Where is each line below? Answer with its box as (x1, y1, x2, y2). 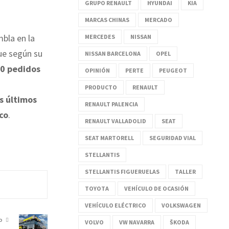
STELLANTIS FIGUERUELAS (85, 167, 159, 175)
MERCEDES (85, 32, 115, 40)
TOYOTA (85, 184, 109, 192)
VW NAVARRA (119, 218, 154, 226)
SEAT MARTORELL (85, 133, 134, 142)
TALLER (175, 167, 196, 175)
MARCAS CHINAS (85, 15, 129, 24)
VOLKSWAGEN (162, 201, 201, 209)
